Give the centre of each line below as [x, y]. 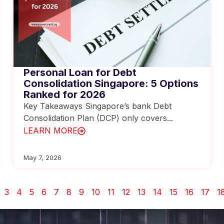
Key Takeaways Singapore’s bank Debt [98, 106]
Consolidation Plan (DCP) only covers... [98, 118]
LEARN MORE [51, 130]
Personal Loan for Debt [80, 72]
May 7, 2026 [43, 157]
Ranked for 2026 [65, 94]
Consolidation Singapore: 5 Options [111, 83]
